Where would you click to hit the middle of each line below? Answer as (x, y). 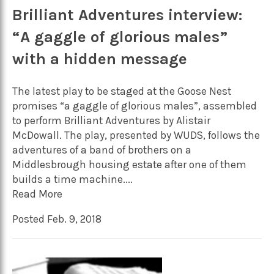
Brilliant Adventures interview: (127, 15)
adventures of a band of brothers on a (102, 150)
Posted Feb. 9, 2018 (57, 219)
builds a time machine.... (72, 179)
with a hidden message (100, 59)
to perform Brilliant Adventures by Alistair (111, 120)
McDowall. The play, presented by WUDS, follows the (136, 135)
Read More (37, 194)
